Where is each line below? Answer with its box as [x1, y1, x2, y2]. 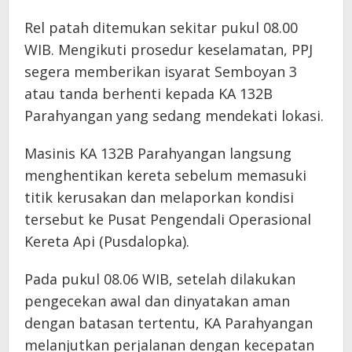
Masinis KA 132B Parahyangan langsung [24, 143, 291, 163]
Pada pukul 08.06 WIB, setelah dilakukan [24, 269, 295, 288]
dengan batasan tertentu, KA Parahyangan [24, 313, 313, 332]
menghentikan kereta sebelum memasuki [24, 165, 306, 185]
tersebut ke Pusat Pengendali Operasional [24, 209, 311, 229]
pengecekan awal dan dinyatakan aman [24, 291, 290, 310]
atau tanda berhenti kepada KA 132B [24, 83, 273, 103]
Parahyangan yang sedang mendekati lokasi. [24, 105, 324, 125]
